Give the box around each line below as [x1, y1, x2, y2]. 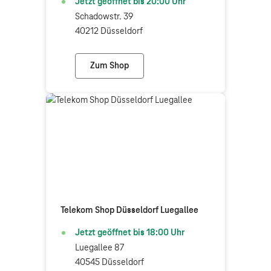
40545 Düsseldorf [75, 258, 144, 267]
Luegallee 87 [75, 243, 124, 253]
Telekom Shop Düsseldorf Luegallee [60, 206, 198, 215]
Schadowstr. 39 [75, 12, 133, 22]
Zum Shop [90, 61, 129, 71]
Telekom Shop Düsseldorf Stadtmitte [108, 67, 253, 77]
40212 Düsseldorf [75, 27, 143, 36]
